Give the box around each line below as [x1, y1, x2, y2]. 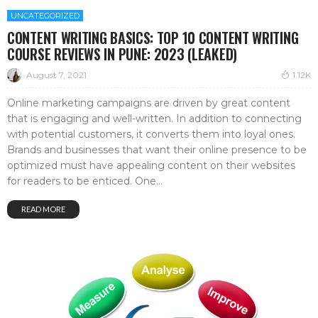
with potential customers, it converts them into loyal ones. [7, 128, 295, 141]
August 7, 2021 [26, 69, 87, 80]
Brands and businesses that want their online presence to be [7, 143, 307, 157]
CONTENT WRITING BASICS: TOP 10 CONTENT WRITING [7, 27, 299, 49]
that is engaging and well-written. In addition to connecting [7, 112, 302, 126]
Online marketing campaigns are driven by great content [7, 97, 290, 110]
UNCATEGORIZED [11, 11, 79, 21]
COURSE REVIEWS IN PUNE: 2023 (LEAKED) [7, 43, 237, 65]
